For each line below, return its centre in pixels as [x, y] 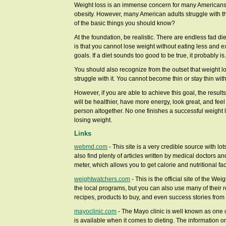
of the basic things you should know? [125, 23]
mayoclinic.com [95, 211]
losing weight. [93, 120]
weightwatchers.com [102, 179]
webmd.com [91, 147]
